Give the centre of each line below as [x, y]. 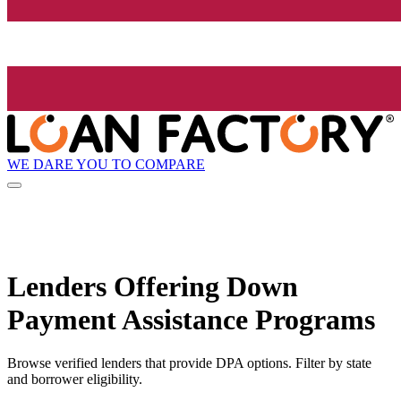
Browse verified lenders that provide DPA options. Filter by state [189, 363]
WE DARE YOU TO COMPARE [106, 164]
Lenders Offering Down [153, 286]
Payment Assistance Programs [191, 319]
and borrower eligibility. [75, 380]
